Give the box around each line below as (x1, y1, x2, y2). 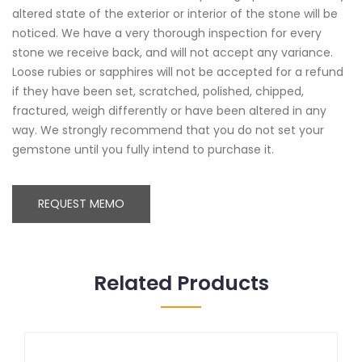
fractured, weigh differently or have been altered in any (12, 103, 326, 120)
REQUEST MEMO (38, 196, 124, 213)
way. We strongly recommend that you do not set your (12, 122, 324, 139)
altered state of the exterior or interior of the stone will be (12, 6, 338, 23)
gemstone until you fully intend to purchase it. (12, 141, 274, 158)
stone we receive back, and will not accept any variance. (12, 44, 333, 61)
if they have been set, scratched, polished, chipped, (12, 83, 304, 100)
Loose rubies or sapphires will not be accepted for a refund (12, 64, 343, 81)
